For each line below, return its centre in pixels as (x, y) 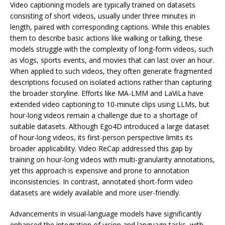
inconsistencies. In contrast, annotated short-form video (101, 181)
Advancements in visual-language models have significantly (106, 213)
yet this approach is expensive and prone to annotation (100, 170)
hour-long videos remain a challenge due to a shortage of (104, 115)
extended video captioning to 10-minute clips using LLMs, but (110, 104)
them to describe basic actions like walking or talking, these (106, 38)
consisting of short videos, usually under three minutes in (103, 16)
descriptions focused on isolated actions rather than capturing (111, 82)
